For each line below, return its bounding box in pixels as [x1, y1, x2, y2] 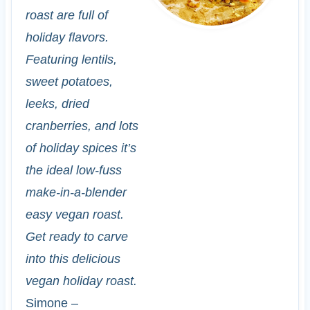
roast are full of [25, 8, 108, 22]
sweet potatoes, [25, 74, 113, 89]
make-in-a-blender [25, 185, 127, 199]
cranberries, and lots [25, 118, 138, 133]
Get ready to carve [25, 229, 128, 244]
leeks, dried [25, 96, 89, 111]
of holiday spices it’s [25, 140, 136, 155]
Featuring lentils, [25, 52, 117, 66]
